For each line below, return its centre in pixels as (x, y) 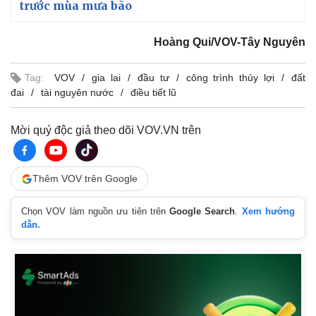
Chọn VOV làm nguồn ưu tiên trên (96, 211)
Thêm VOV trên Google (85, 178)
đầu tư (153, 78)
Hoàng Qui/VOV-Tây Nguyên (230, 42)
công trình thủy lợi (230, 78)
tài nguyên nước (77, 92)
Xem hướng (268, 211)
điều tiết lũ (153, 92)
